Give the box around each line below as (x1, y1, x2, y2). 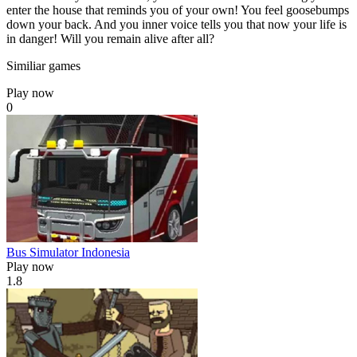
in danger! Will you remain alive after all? (6, 31, 214, 45)
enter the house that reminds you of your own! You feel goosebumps (6, 2, 349, 17)
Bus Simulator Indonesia (6, 245, 130, 259)
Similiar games (6, 58, 80, 73)
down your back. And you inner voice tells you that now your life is (6, 17, 347, 31)
